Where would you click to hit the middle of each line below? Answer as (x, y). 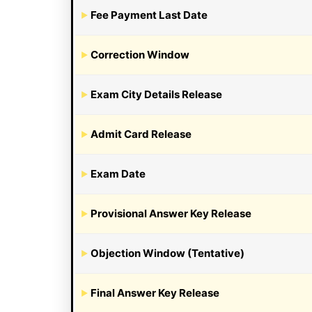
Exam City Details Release (156, 94)
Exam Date (118, 173)
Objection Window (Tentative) (167, 253)
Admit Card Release (141, 134)
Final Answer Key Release (155, 292)
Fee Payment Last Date (149, 15)
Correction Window (140, 54)
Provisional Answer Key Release (171, 213)
